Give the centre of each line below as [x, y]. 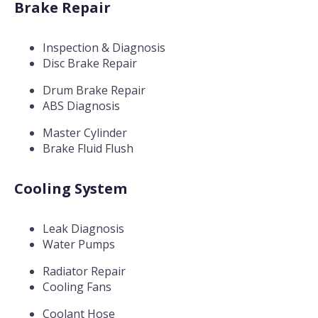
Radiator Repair [84, 272]
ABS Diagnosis [81, 106]
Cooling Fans [77, 287]
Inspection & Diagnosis [104, 48]
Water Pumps [79, 245]
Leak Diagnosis [83, 229]
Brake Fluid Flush [88, 149]
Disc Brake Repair [90, 64]
